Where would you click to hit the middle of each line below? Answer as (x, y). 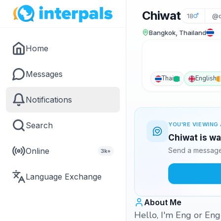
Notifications (49, 100)
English (206, 78)
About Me (163, 202)
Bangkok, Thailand (178, 33)
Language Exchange (64, 177)
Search (39, 125)
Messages (44, 74)
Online (37, 151)
